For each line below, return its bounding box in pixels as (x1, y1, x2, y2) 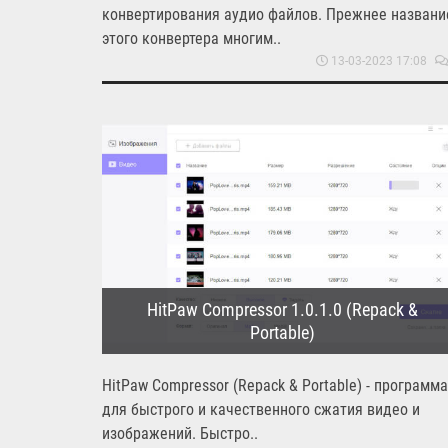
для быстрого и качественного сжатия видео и (102, 399, 420, 419)
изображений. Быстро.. (102, 423, 258, 443)
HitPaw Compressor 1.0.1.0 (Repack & (146, 298, 418, 320)
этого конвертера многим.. (102, 28, 281, 48)
